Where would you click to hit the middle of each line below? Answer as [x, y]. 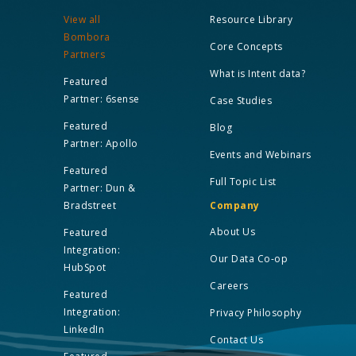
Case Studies [241, 100]
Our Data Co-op [249, 258]
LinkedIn [84, 329]
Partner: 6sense [102, 99]
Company [235, 205]
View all [82, 19]
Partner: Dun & [99, 188]
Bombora [87, 37]
